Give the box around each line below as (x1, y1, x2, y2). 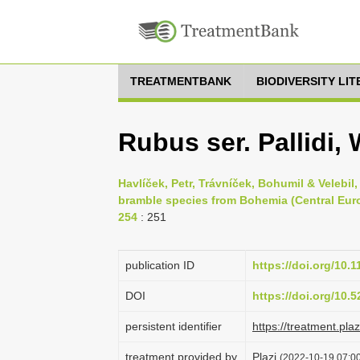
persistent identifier (125, 320, 222, 333)
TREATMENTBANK (130, 75, 231, 88)
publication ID (125, 259, 194, 272)
